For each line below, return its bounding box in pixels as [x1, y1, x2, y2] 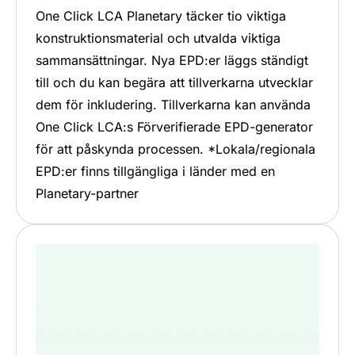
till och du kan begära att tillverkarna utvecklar [36, 74, 313, 91]
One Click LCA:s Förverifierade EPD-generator [36, 119, 313, 136]
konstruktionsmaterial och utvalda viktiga [36, 30, 281, 47]
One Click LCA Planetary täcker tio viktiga [36, 8, 286, 25]
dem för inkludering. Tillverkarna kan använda [36, 97, 311, 113]
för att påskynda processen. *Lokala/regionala [36, 141, 315, 158]
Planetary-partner [36, 185, 139, 202]
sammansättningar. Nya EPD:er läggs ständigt [36, 52, 308, 69]
